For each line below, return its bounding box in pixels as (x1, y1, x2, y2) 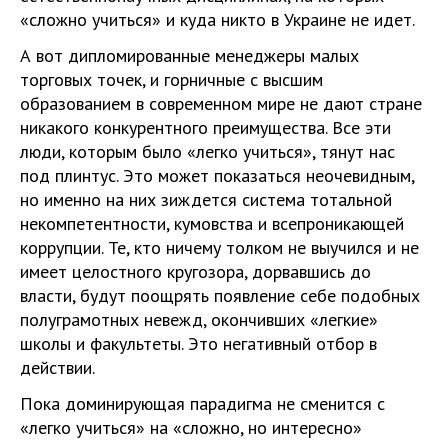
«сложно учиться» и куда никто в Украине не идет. (20, 8, 415, 31)
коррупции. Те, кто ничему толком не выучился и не (20, 236, 419, 259)
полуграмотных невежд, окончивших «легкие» (20, 308, 378, 331)
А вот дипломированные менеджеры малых (20, 44, 359, 67)
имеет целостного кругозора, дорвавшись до (20, 260, 371, 283)
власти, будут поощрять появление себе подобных (20, 284, 420, 307)
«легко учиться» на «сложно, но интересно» (20, 416, 362, 439)
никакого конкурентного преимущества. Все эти (20, 116, 391, 139)
